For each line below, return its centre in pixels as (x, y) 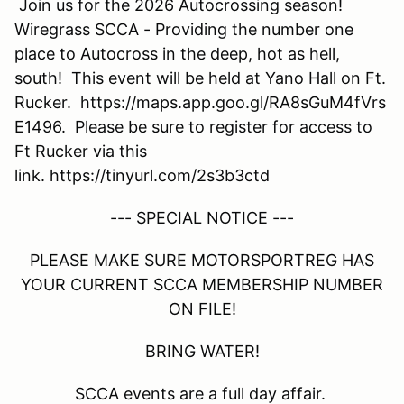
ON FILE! (202, 308)
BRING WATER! (202, 351)
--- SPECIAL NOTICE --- (202, 217)
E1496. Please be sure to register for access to (193, 126)
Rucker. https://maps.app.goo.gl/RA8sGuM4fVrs (200, 102)
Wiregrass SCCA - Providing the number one (184, 29)
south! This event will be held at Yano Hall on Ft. (200, 78)
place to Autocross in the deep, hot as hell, (177, 53)
